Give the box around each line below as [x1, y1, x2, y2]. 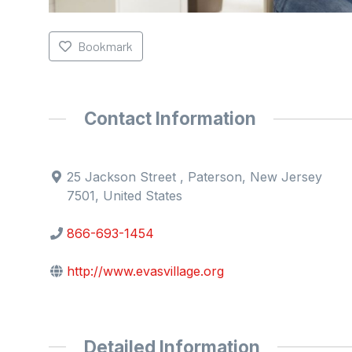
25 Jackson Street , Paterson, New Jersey [67, 168, 323, 185]
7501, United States [67, 187, 183, 203]
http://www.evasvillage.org [67, 262, 225, 279]
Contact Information [83, 108, 256, 130]
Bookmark [77, 38, 133, 54]
